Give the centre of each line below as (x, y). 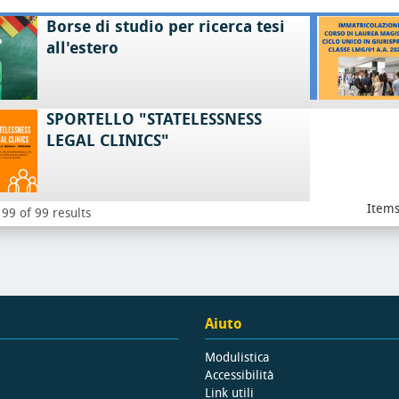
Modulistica (237, 358)
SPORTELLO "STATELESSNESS (154, 119)
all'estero (82, 48)
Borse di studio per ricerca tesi (165, 27)
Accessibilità (240, 375)
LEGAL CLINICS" (107, 141)
